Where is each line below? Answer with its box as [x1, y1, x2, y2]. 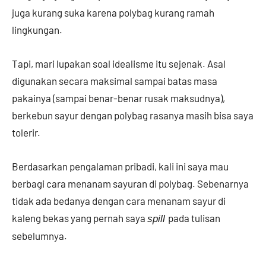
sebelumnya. [12, 229, 69, 242]
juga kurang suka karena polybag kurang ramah [12, 6, 214, 18]
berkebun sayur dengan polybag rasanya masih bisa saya [12, 109, 254, 121]
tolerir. [12, 126, 42, 138]
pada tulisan [168, 211, 220, 224]
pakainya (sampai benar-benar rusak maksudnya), [12, 91, 225, 104]
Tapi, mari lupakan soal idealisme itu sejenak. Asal [12, 57, 226, 69]
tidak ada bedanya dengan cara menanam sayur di [12, 194, 226, 207]
